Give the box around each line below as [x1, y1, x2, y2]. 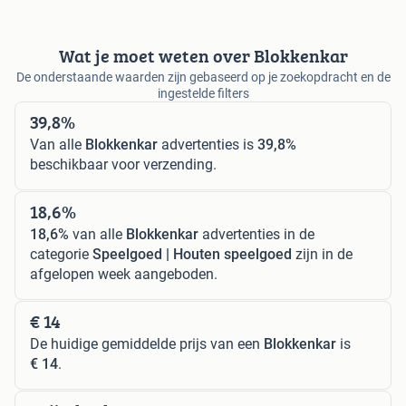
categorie [30, 245, 92, 263]
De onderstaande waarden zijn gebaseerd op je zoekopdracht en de [15, 69, 391, 84]
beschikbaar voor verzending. [30, 155, 217, 173]
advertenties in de [198, 225, 314, 243]
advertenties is [158, 135, 257, 153]
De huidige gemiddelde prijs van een [30, 334, 264, 353]
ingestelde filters [157, 85, 249, 101]
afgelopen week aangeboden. [30, 265, 217, 283]
